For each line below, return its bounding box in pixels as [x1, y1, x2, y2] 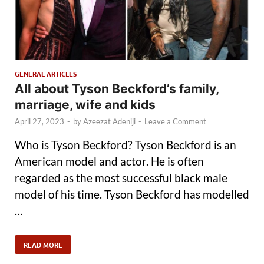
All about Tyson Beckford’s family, [15, 81, 219, 97]
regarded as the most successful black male [15, 170, 227, 184]
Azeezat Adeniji [83, 117, 136, 127]
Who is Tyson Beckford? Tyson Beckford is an [15, 137, 236, 151]
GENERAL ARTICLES [15, 69, 77, 79]
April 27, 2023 [15, 117, 64, 127]
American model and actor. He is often [15, 154, 204, 168]
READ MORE [24, 239, 62, 249]
